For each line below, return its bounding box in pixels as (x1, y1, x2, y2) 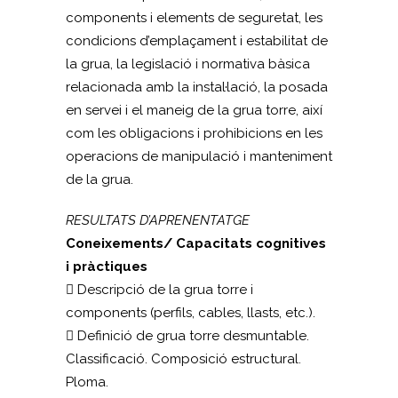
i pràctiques (66, 259, 147, 275)
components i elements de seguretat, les (66, 10, 322, 26)
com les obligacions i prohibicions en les (66, 125, 322, 141)
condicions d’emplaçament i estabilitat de (66, 33, 328, 49)
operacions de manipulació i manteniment (66, 148, 332, 164)
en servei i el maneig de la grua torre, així (66, 102, 322, 118)
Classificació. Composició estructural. (66, 351, 301, 367)
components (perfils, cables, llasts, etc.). (66, 305, 315, 321)
